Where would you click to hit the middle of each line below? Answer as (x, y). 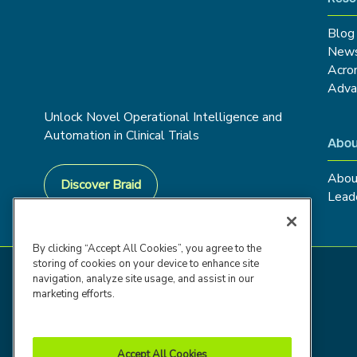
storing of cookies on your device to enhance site (146, 264)
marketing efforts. (74, 294)
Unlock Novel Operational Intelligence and (163, 117)
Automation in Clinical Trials (122, 135)
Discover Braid (101, 185)
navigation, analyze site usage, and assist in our (143, 279)
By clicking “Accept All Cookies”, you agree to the (147, 249)
